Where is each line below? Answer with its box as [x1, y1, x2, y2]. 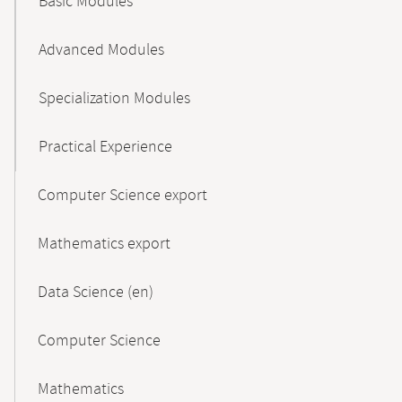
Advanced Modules [39, 39, 164, 61]
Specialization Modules [39, 88, 190, 109]
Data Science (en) [38, 282, 153, 303]
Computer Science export [38, 185, 207, 206]
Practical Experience [39, 136, 172, 158]
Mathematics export [38, 233, 170, 255]
